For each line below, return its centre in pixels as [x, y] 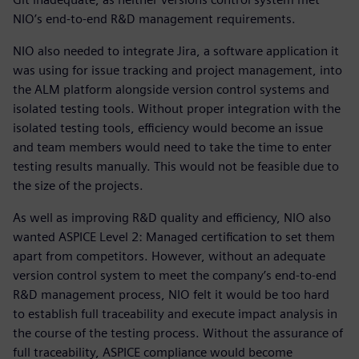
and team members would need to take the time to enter [172, 147]
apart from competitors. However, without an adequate [169, 256]
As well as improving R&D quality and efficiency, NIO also [172, 218]
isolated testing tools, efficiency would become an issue [168, 128]
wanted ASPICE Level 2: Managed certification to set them [174, 237]
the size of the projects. [78, 186]
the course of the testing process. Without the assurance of [178, 333]
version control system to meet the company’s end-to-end [175, 276]
